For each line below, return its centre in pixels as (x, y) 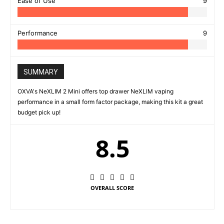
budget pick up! (39, 112)
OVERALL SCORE (112, 187)
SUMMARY (41, 72)
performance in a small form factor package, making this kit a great (110, 101)
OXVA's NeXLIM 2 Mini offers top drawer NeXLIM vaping (95, 91)
